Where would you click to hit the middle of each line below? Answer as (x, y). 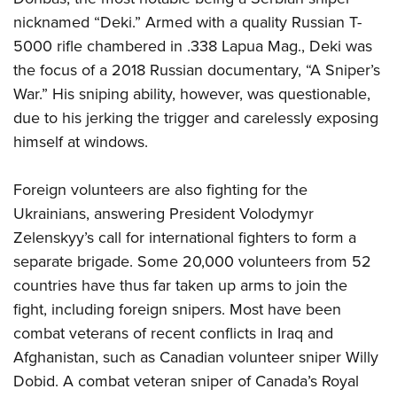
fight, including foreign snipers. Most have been (177, 309)
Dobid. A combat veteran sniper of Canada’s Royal (186, 381)
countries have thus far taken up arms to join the (180, 285)
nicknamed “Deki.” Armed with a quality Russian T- (187, 22)
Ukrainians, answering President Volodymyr (163, 213)
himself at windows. (81, 141)
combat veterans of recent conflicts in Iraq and (173, 333)
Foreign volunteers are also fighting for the (160, 189)
